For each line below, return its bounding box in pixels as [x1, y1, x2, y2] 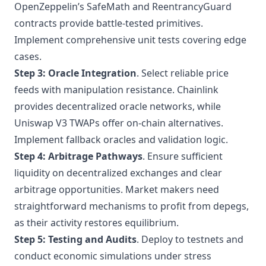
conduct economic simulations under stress [14, 249, 211, 262]
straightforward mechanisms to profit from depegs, [14, 199, 249, 213]
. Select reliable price [137, 66, 229, 80]
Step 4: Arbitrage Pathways [14, 150, 142, 163]
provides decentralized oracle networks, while [14, 100, 221, 113]
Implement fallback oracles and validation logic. [14, 133, 228, 146]
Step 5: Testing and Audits [14, 233, 137, 246]
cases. [14, 50, 42, 63]
